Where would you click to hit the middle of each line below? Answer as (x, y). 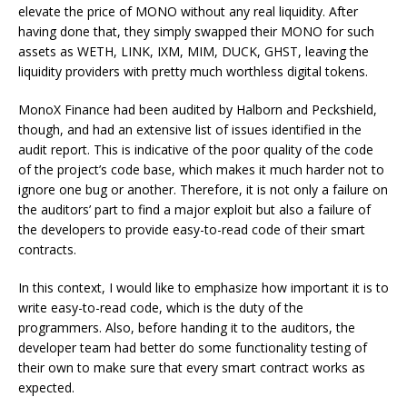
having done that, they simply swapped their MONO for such (196, 31)
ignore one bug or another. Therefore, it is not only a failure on (203, 189)
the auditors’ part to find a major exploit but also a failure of (194, 209)
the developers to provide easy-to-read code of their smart (192, 229)
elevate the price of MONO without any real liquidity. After (188, 11)
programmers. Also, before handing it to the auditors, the (187, 327)
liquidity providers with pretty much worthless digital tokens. (193, 71)
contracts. (49, 249)
